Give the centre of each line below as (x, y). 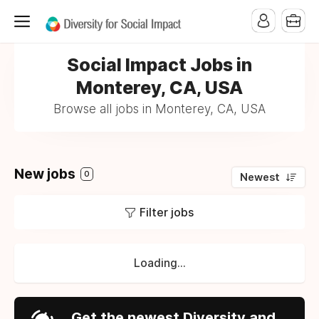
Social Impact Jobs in (159, 65)
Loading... (159, 263)
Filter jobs (167, 212)
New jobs (46, 174)
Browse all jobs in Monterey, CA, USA (159, 109)
